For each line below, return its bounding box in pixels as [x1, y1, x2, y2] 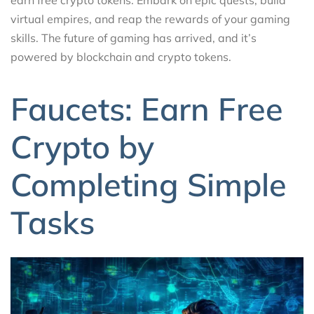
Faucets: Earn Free [11, 89, 283, 129]
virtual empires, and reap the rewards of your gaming [11, 11, 290, 26]
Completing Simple [11, 165, 287, 205]
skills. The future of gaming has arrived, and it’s [11, 30, 257, 45]
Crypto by [11, 127, 154, 167]
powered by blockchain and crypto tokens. [11, 49, 231, 64]
